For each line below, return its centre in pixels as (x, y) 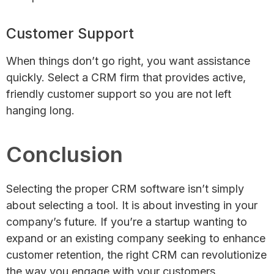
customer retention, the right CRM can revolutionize (136, 254)
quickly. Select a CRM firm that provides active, (126, 77)
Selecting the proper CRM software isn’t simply (125, 188)
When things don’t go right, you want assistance (128, 61)
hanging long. (40, 110)
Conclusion (65, 154)
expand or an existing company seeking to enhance (136, 238)
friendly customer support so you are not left (119, 94)
